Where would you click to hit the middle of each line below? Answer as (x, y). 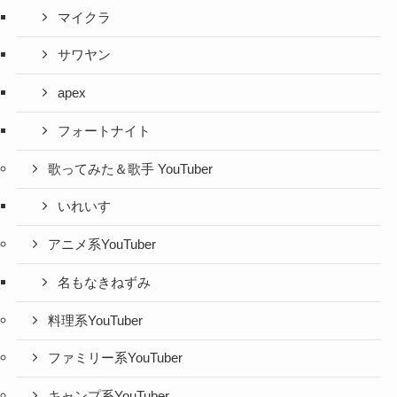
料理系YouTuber (96, 320)
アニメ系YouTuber (102, 245)
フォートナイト (105, 131)
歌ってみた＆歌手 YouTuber (131, 169)
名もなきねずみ (105, 282)
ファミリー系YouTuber (116, 358)
